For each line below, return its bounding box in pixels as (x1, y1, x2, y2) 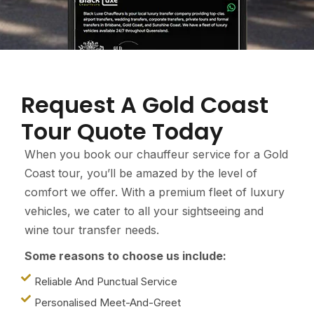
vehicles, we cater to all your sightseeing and (25, 204, 264, 218)
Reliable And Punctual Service (34, 275, 177, 288)
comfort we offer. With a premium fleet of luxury (25, 185, 285, 199)
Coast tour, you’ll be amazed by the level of (25, 166, 257, 180)
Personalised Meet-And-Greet (34, 296, 181, 309)
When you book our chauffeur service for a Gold (25, 147, 288, 161)
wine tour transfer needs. (25, 223, 159, 237)
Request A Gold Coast (21, 89, 268, 121)
